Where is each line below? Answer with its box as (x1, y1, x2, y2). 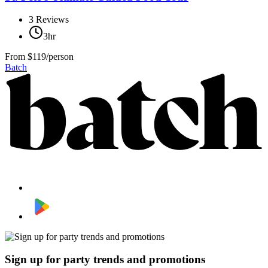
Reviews (36, 14, 69, 25)
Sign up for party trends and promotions (5, 253, 205, 266)
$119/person (28, 51, 74, 62)
